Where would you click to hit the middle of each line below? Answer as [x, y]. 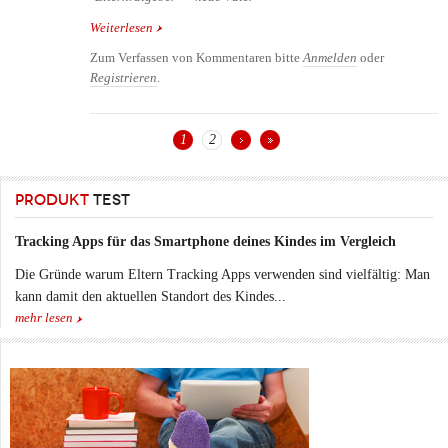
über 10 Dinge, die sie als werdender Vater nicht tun [294, 27]
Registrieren [123, 77]
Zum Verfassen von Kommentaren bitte [196, 57]
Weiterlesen [121, 27]
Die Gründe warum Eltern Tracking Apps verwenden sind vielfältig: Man [222, 274]
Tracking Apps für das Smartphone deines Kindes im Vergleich [205, 241]
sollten [171, 47]
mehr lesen [44, 317]
